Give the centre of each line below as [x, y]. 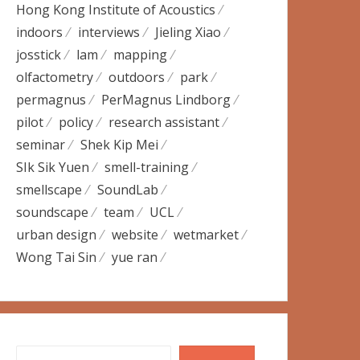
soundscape [53, 212]
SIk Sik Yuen [53, 167]
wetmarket [207, 235]
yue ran [135, 257]
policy [76, 122]
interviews [109, 32]
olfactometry [55, 77]
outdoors [137, 77]
